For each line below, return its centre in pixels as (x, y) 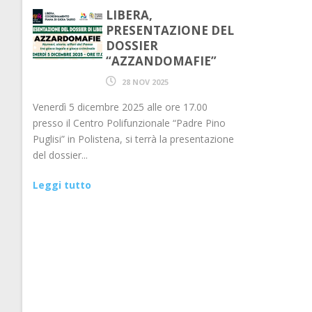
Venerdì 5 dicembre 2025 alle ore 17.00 (120, 107)
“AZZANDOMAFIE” (161, 61)
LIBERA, (129, 15)
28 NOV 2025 (145, 82)
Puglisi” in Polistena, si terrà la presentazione (133, 139)
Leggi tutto (62, 185)
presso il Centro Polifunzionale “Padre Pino (129, 123)
